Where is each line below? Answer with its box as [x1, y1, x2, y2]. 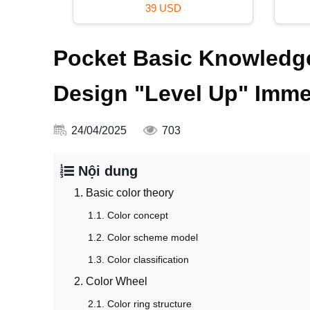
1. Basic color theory [74, 187, 174, 199]
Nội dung [74, 163, 138, 179]
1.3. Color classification [88, 254, 189, 266]
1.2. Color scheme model [88, 232, 198, 244]
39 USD [145, 1, 181, 14]
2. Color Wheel [74, 275, 147, 288]
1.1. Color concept [88, 210, 168, 221]
